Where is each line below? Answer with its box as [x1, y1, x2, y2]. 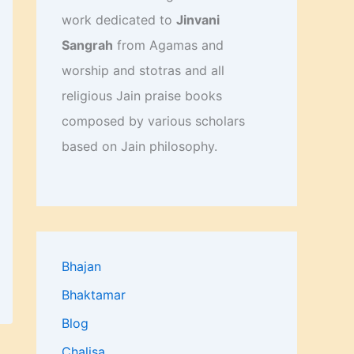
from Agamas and [113, 37, 224, 54]
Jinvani [176, 12, 220, 28]
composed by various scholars [62, 113, 245, 130]
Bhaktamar [62, 287, 126, 303]
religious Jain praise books [62, 88, 222, 104]
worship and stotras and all [62, 62, 224, 79]
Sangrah [62, 37, 113, 54]
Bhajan [62, 258, 101, 275]
